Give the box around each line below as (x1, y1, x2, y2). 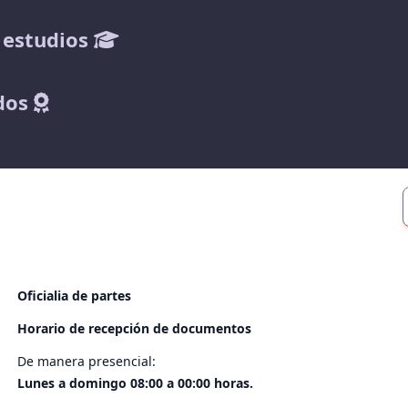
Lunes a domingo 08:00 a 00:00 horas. (16, 373, 253, 392)
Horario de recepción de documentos (16, 319, 251, 337)
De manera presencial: (16, 352, 156, 370)
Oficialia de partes (16, 286, 131, 304)
